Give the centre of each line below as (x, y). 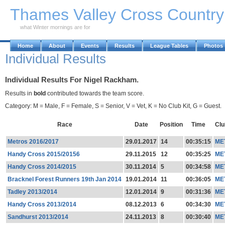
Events (90, 46)
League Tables (169, 46)
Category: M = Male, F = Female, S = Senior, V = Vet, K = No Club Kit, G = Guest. (113, 106)
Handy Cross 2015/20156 (43, 154)
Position (171, 124)
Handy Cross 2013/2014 (42, 204)
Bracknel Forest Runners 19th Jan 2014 (64, 179)
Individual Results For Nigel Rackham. (72, 80)
